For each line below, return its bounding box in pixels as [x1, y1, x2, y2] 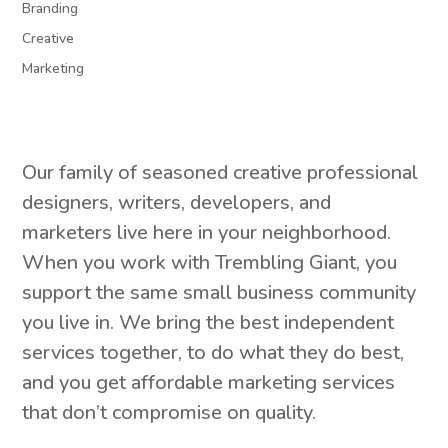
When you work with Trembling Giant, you [22, 249, 398, 277]
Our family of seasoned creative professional [22, 159, 419, 187]
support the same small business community [22, 279, 417, 307]
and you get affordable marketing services [22, 369, 396, 397]
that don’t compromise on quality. [22, 399, 317, 427]
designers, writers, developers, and [22, 189, 332, 217]
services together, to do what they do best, [22, 339, 405, 367]
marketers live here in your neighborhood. [22, 219, 392, 247]
